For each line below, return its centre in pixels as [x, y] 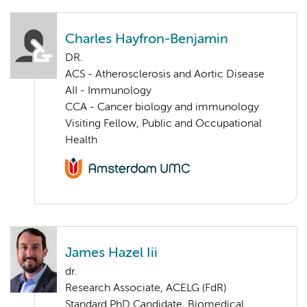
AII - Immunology [108, 91]
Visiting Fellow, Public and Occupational [163, 124]
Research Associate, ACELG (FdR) [146, 288]
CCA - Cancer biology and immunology [162, 108]
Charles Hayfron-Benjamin [147, 40]
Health [81, 141]
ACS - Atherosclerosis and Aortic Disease [165, 75]
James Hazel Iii [111, 253]
